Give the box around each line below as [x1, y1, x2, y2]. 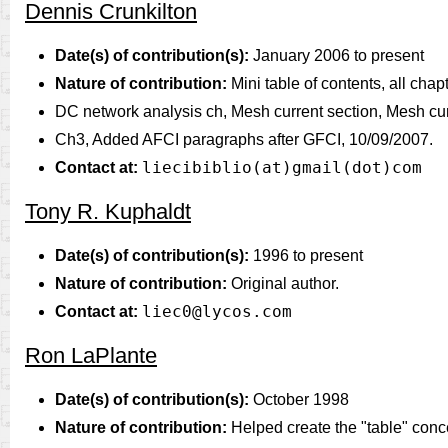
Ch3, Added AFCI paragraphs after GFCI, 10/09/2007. [55, 131, 433, 148]
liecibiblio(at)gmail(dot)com [142, 158, 422, 177]
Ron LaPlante [25, 343, 157, 368]
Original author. [227, 275, 339, 292]
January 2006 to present [249, 47, 424, 64]
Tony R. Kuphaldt [25, 199, 191, 224]
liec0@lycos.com [142, 302, 292, 321]
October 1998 [249, 391, 349, 408]
